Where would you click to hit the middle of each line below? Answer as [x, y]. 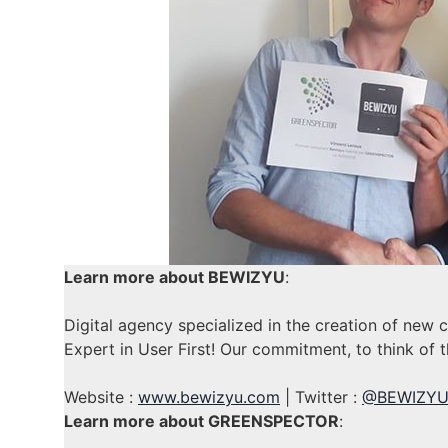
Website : [101, 397]
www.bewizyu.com [209, 397]
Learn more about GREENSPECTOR [201, 421]
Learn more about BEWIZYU [174, 277]
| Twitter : [321, 397]
